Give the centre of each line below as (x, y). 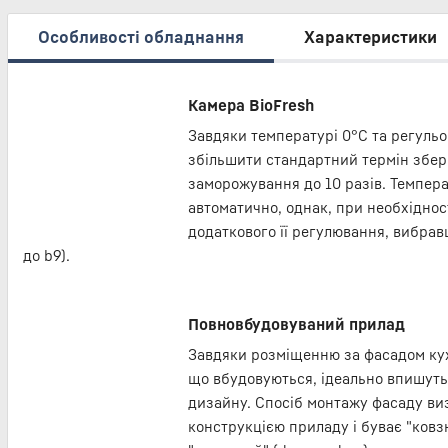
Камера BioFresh (251, 105)
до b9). (46, 255)
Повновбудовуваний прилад (296, 324)
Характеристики (370, 36)
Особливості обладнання (141, 36)
